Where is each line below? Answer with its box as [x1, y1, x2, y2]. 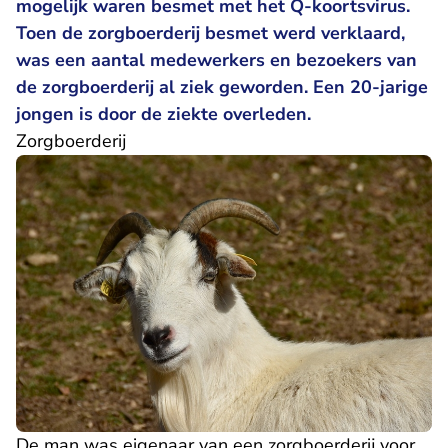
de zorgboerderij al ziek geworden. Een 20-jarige [16, 75, 428, 99]
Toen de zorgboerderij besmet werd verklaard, [16, 21, 405, 45]
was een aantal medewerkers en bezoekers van [16, 48, 417, 72]
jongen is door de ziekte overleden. [16, 102, 311, 126]
